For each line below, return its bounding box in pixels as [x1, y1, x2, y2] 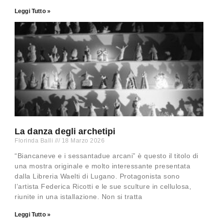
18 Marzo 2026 [60, 137, 105, 145]
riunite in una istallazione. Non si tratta [15, 193, 142, 201]
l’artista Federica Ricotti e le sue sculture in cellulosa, [15, 182, 191, 191]
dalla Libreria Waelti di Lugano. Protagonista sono [15, 172, 180, 181]
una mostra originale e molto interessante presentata [15, 162, 190, 170]
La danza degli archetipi [15, 127, 116, 137]
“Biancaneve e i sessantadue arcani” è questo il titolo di [15, 152, 199, 160]
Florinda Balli [15, 137, 55, 145]
